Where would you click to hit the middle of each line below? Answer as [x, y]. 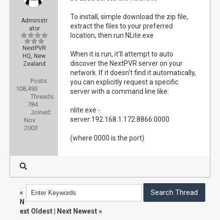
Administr [34, 21]
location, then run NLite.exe [112, 35]
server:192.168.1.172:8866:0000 [120, 119]
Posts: [39, 81]
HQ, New [34, 56]
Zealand [34, 64]
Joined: [41, 112]
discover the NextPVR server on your [127, 63]
